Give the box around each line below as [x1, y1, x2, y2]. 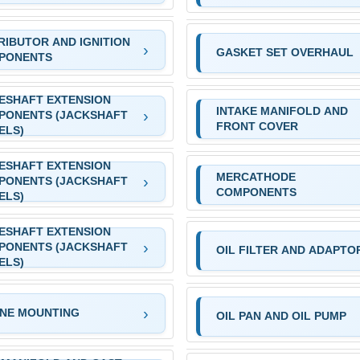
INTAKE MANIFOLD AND [215, 104, 348, 117]
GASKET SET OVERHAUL [215, 46, 354, 59]
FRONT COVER [215, 119, 298, 133]
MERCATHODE [215, 170, 296, 183]
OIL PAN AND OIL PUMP [215, 309, 346, 323]
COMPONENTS [215, 185, 297, 198]
